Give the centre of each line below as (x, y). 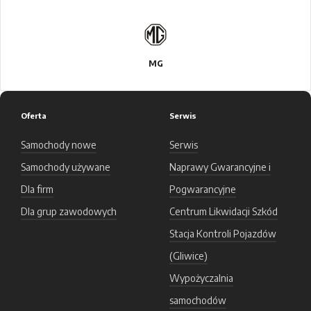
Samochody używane (66, 167)
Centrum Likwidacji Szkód (224, 211)
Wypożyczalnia (201, 278)
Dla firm (37, 189)
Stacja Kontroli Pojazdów (223, 234)
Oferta (34, 116)
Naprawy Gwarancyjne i (220, 167)
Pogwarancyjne (203, 189)
